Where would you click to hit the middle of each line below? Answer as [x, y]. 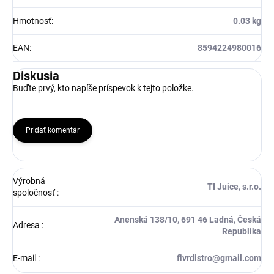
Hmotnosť [32, 21]
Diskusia [36, 76]
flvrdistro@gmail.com [219, 258]
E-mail [25, 258]
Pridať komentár [53, 131]
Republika [242, 231]
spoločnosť [35, 193]
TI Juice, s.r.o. [234, 187]
